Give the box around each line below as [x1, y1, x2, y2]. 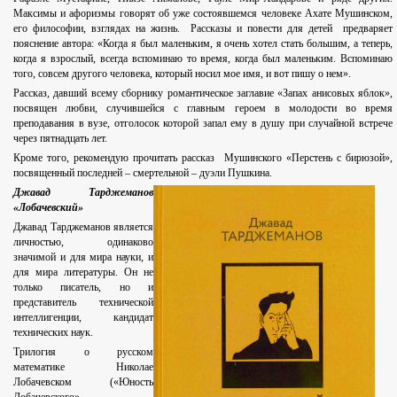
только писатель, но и [13, 281, 153, 294]
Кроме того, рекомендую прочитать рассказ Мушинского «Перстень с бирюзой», [13, 152, 393, 165]
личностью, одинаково [13, 236, 153, 249]
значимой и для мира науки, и [13, 251, 153, 264]
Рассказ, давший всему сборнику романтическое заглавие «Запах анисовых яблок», [13, 87, 393, 100]
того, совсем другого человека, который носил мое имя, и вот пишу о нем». [13, 67, 351, 81]
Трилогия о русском [13, 346, 153, 359]
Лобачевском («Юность [13, 376, 153, 389]
